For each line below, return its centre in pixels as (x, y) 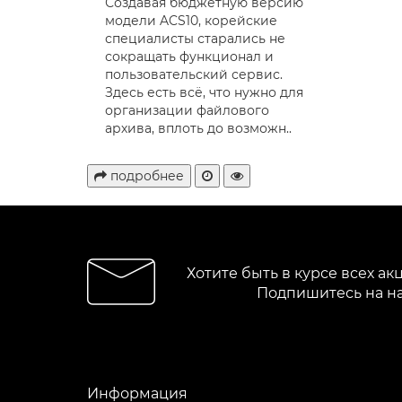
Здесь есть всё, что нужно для (204, 92)
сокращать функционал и (189, 56)
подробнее (147, 175)
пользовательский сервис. (194, 74)
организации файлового (187, 110)
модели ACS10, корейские (191, 20)
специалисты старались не (195, 38)
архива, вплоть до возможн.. (198, 128)
